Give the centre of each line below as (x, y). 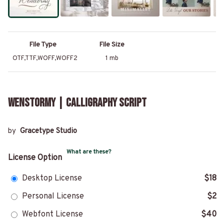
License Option (35, 158)
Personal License (53, 197)
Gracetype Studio (48, 131)
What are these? (89, 152)
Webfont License (52, 215)
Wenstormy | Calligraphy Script (77, 103)
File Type (42, 45)
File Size (112, 45)
